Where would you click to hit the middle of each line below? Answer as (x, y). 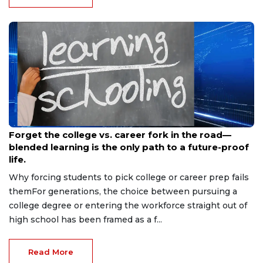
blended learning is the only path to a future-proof (129, 147)
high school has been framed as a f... (85, 219)
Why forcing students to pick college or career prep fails (129, 177)
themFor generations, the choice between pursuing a (123, 191)
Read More (51, 252)
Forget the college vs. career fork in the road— (120, 134)
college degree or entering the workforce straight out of (128, 205)
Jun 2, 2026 (28, 123)
